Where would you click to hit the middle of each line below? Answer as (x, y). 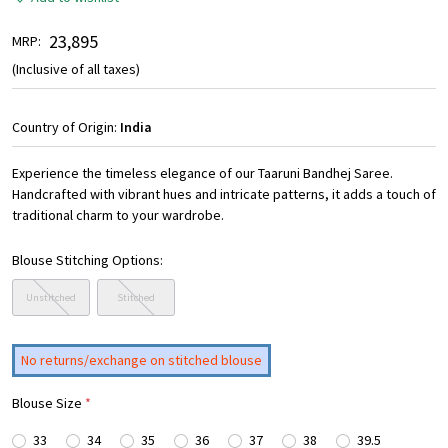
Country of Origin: (66, 127)
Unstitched (51, 298)
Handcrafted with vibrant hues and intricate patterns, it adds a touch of (224, 194)
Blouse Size (48, 403)
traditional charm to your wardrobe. (118, 215)
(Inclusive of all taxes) (76, 69)
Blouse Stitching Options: (87, 260)
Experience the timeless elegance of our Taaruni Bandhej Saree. (202, 173)
